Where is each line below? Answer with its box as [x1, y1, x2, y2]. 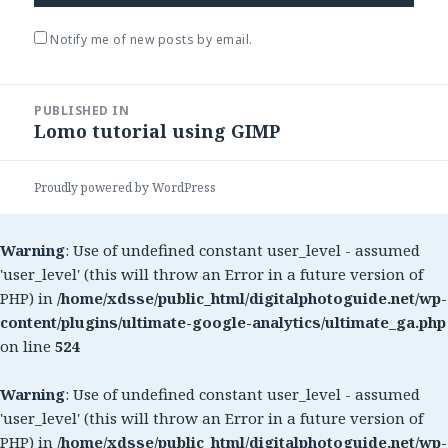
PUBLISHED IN [34, 102, 130, 120]
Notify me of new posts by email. [50, 31, 253, 49]
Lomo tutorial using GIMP [34, 119, 281, 144]
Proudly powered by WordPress [34, 178, 217, 196]
